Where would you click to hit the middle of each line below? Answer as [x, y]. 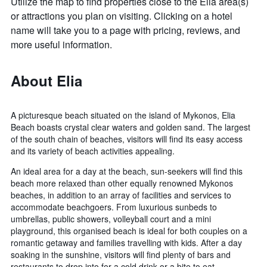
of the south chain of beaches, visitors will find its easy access [127, 139]
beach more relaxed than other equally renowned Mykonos [122, 183]
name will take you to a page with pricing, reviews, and [125, 30]
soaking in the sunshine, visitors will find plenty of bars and [121, 255]
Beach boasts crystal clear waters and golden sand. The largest [131, 127]
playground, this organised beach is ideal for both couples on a [129, 231]
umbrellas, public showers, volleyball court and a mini [111, 219]
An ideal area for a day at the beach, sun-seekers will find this [127, 171]
